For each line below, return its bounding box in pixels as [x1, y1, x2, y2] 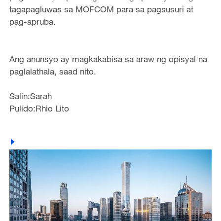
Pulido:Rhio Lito [9, 103, 69, 113]
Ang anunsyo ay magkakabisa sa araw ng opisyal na [9, 53, 207, 64]
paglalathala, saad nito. [9, 66, 96, 76]
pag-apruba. [9, 16, 56, 27]
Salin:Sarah [9, 90, 52, 101]
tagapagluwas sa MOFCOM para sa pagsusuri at [9, 4, 193, 15]
